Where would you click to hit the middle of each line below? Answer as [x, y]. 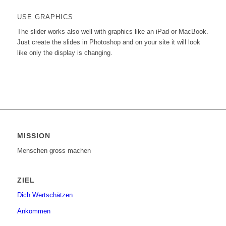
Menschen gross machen [54, 151]
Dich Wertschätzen [45, 195]
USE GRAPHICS [45, 17]
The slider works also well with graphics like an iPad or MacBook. [112, 32]
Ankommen [34, 211]
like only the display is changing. [65, 53]
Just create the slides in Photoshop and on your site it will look [108, 42]
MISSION [34, 136]
